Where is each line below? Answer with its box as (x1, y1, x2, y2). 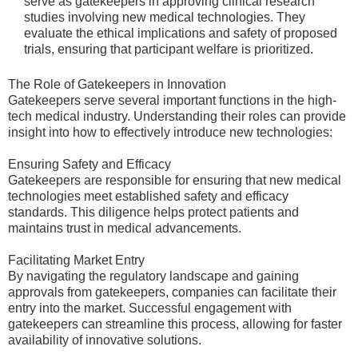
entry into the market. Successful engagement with (8, 301, 292, 315)
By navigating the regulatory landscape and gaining (8, 269, 299, 283)
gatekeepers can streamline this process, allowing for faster (8, 317, 342, 331)
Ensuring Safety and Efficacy (8, 157, 171, 171)
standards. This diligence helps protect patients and (8, 205, 299, 219)
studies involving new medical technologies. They (24, 10, 305, 24)
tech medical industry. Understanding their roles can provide (8, 109, 346, 123)
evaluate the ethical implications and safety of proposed (24, 26, 337, 40)
